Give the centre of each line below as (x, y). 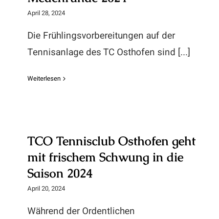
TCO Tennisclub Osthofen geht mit (113, 112)
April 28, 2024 (46, 13)
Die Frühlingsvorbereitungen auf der (101, 36)
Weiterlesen (44, 78)
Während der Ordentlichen (81, 211)
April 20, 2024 (46, 188)
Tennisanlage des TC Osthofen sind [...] (109, 52)
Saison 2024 (60, 173)
